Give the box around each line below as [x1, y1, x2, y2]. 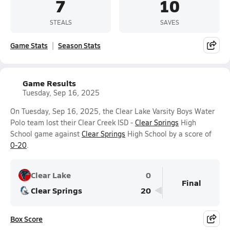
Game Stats [10, 40, 48, 50]
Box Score [10, 214, 43, 224]
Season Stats [58, 40, 101, 50]
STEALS [49, 17, 72, 26]
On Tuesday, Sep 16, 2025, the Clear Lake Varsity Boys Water [10, 106, 215, 116]
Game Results [23, 77, 76, 89]
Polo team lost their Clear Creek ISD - [10, 118, 135, 127]
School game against [10, 129, 82, 139]
